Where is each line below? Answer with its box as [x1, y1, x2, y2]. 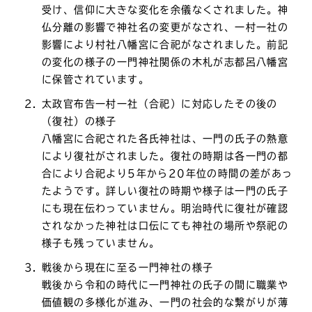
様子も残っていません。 [42, 237, 160, 248]
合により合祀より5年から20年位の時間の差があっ [42, 168, 293, 178]
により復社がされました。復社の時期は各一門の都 [42, 150, 289, 161]
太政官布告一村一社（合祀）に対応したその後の [42, 98, 278, 109]
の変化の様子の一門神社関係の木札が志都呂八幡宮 [42, 56, 289, 67]
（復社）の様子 [42, 116, 117, 126]
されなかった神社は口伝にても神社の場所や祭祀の [42, 220, 289, 231]
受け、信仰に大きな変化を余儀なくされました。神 [42, 4, 289, 15]
